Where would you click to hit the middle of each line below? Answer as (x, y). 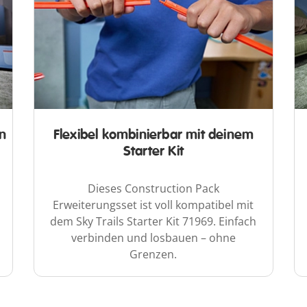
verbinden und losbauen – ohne (153, 237)
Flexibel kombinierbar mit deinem (153, 134)
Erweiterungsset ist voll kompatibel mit (153, 205)
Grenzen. (153, 254)
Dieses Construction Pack (153, 188)
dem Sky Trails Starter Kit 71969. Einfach (153, 221)
